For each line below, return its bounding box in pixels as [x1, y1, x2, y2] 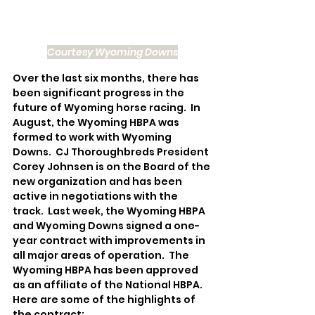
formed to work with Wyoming [13, 130, 174, 145]
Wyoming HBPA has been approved [13, 263, 200, 278]
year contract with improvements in [13, 233, 207, 248]
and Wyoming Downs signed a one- [13, 219, 200, 233]
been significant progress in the [13, 86, 186, 101]
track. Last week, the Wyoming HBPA [13, 204, 207, 219]
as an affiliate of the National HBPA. [13, 278, 207, 292]
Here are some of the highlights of [13, 292, 198, 307]
